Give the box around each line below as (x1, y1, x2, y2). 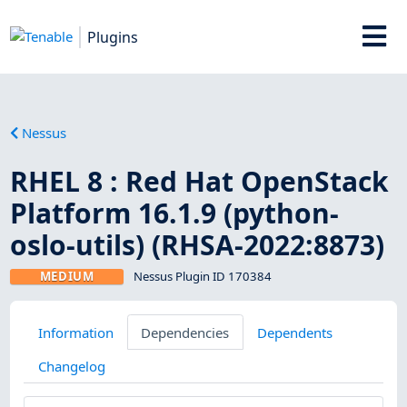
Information (37, 323, 114, 342)
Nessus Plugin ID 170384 (133, 267, 272, 284)
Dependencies (141, 323, 230, 342)
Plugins (87, 26, 139, 47)
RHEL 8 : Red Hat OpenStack (10, 162, 390, 200)
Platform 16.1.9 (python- (10, 194, 340, 232)
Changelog (37, 356, 105, 375)
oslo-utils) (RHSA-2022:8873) (10, 225, 385, 263)
